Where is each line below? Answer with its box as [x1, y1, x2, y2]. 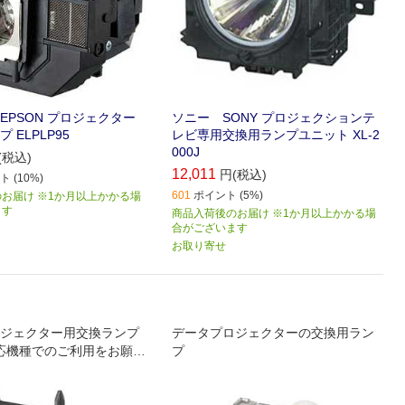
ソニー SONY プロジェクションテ [172, 110, 376, 126]
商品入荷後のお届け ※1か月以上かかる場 [172, 207, 377, 221]
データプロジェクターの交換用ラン [172, 325, 375, 341]
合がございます [172, 221, 249, 235]
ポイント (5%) [193, 189, 264, 202]
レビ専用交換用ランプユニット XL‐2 [172, 127, 381, 143]
